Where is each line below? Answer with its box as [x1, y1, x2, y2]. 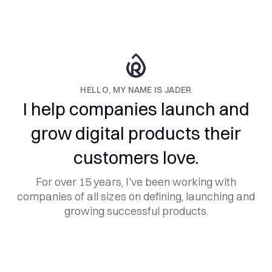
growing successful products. [64, 204, 208, 218]
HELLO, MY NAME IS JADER [80, 84, 192, 95]
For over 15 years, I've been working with [36, 175, 236, 189]
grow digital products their [31, 123, 241, 144]
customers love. [73, 147, 199, 168]
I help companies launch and [22, 98, 250, 120]
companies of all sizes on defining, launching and [17, 189, 255, 203]
